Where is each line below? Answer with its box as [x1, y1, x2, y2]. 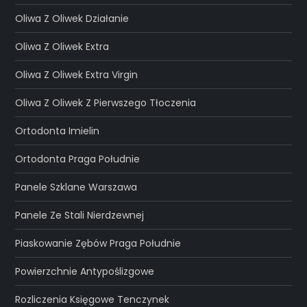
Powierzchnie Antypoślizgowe [15, 264, 155, 278]
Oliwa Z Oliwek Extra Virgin [15, 67, 138, 82]
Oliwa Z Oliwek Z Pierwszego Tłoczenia [15, 95, 197, 110]
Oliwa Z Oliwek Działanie [15, 11, 130, 25]
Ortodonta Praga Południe [15, 151, 140, 166]
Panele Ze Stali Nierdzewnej [15, 208, 145, 222]
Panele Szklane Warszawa [15, 180, 138, 194]
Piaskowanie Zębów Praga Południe [15, 236, 182, 250]
